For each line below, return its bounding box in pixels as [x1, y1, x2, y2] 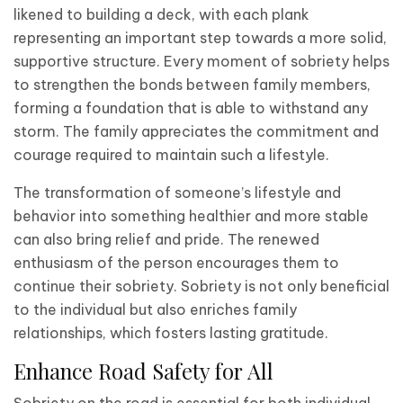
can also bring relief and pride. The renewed [13, 229, 319, 248]
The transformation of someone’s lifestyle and [13, 183, 341, 201]
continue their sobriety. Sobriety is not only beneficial [13, 276, 390, 295]
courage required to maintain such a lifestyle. [13, 145, 329, 164]
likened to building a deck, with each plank [13, 4, 309, 23]
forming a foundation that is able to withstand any [13, 98, 368, 117]
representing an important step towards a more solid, [13, 28, 387, 47]
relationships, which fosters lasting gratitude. [13, 323, 328, 342]
